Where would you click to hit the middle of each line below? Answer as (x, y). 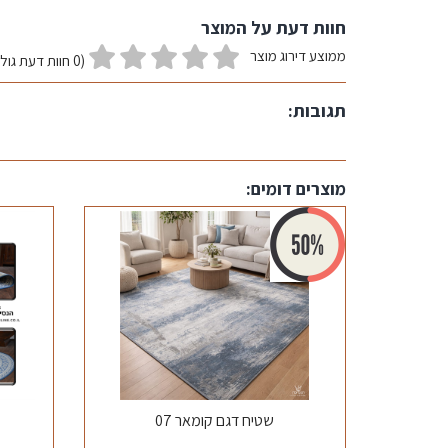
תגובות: (317, 110)
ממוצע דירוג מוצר (298, 55)
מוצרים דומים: (296, 188)
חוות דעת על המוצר (273, 27)
